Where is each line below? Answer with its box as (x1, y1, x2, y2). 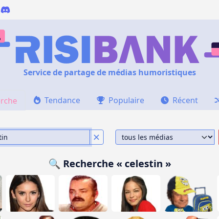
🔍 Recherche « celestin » (48, 157, 171, 170)
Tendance (44, 95, 80, 106)
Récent (172, 95, 198, 106)
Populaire (108, 95, 144, 106)
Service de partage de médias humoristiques (23, 67, 196, 78)
